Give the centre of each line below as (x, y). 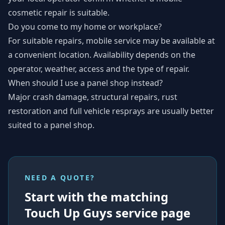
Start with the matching (96, 197)
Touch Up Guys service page (107, 213)
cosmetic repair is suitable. (59, 13)
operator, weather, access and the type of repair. (99, 69)
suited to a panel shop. (51, 125)
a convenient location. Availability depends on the (102, 55)
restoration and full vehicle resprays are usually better (111, 111)
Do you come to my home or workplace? (85, 27)
